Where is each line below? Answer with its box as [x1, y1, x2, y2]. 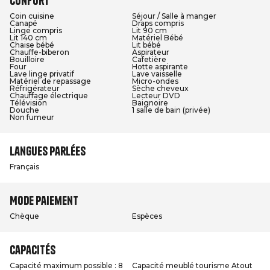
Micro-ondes [132, 77, 178, 86]
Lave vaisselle [132, 69, 182, 78]
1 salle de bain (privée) [132, 105, 210, 115]
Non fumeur [10, 113, 54, 122]
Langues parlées [10, 143, 86, 159]
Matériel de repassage [10, 77, 91, 86]
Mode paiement [10, 193, 78, 208]
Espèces [132, 212, 162, 221]
